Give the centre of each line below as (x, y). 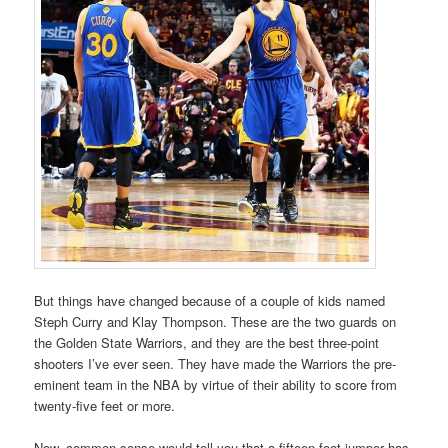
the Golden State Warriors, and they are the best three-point (207, 343)
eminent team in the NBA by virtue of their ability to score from (216, 385)
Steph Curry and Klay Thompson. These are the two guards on (215, 322)
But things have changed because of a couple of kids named (210, 301)
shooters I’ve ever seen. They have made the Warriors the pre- (215, 364)
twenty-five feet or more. (105, 406)
